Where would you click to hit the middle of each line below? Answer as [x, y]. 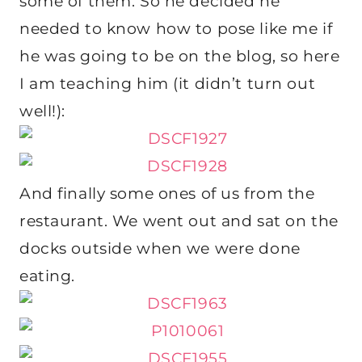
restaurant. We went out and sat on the [179, 221]
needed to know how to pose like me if [176, 29]
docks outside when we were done [160, 249]
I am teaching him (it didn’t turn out [168, 84]
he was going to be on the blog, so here [180, 57]
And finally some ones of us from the [167, 194]
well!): [42, 112]
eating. [47, 276]
